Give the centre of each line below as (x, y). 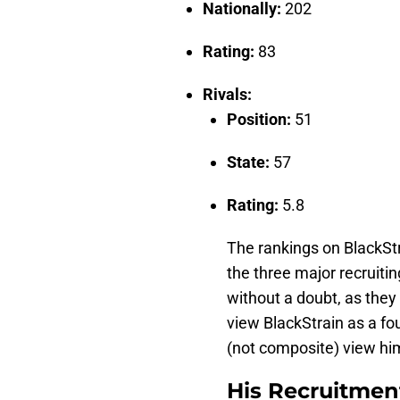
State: (250, 162)
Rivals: (229, 95)
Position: (261, 120)
